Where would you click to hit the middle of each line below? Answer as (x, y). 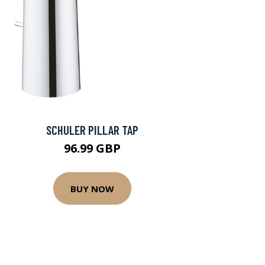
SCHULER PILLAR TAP (92, 130)
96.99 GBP (92, 148)
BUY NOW (92, 188)
